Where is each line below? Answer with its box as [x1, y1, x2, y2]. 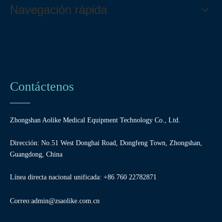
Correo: [10, 197, 31, 205]
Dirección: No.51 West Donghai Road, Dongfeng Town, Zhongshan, [10, 139, 202, 147]
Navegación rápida [10, 2, 107, 16]
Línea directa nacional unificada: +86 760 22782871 [10, 173, 157, 181]
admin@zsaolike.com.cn [31, 197, 100, 205]
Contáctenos [10, 79, 74, 94]
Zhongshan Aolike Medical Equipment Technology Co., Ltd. [10, 116, 180, 124]
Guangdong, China [10, 150, 62, 158]
